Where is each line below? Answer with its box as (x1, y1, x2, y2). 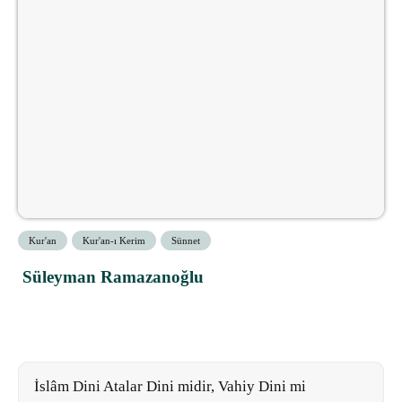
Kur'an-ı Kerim (83, 234, 145, 246)
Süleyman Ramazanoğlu (22, 267, 204, 286)
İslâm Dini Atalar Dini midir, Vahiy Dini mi (34, 377, 306, 395)
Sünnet (171, 234, 200, 246)
